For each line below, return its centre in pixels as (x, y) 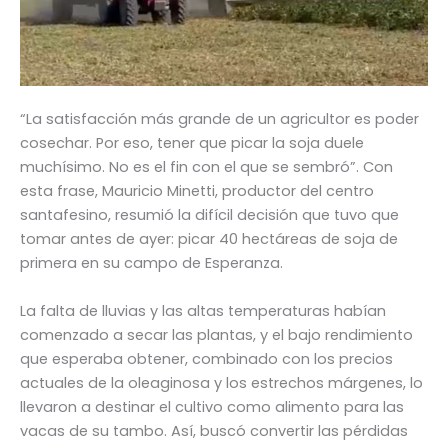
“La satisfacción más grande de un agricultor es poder (219, 119)
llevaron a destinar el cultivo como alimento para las (212, 406)
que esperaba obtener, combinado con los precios (206, 358)
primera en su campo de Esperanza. (151, 263)
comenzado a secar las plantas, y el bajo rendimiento (216, 334)
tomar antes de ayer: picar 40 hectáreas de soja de (209, 239)
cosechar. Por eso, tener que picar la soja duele (192, 143)
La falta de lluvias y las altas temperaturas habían (203, 310)
